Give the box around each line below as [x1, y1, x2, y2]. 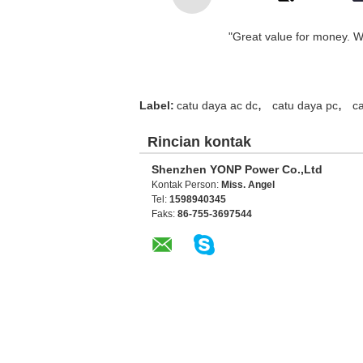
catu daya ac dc [177, 99, 258, 112]
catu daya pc [272, 99, 338, 112]
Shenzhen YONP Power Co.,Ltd [152, 163, 322, 176]
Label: [139, 99, 174, 112]
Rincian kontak [147, 134, 251, 150]
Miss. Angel [221, 179, 275, 190]
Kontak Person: [152, 179, 221, 190]
